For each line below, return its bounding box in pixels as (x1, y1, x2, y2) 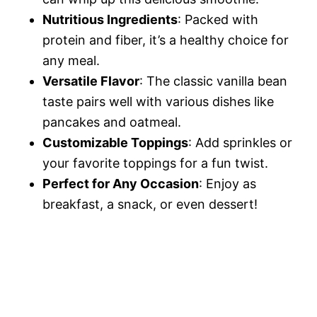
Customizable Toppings (42, 135, 188, 150)
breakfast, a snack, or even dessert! (42, 197, 258, 212)
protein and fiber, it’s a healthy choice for (42, 33, 289, 47)
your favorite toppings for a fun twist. (42, 156, 268, 171)
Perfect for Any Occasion (42, 176, 199, 191)
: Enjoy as (199, 176, 256, 191)
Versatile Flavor (42, 74, 139, 88)
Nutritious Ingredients (42, 12, 178, 27)
